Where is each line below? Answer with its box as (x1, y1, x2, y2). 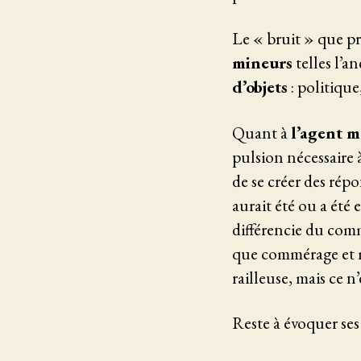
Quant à (232, 121, 291, 143)
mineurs (232, 52, 293, 74)
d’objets (232, 76, 288, 98)
